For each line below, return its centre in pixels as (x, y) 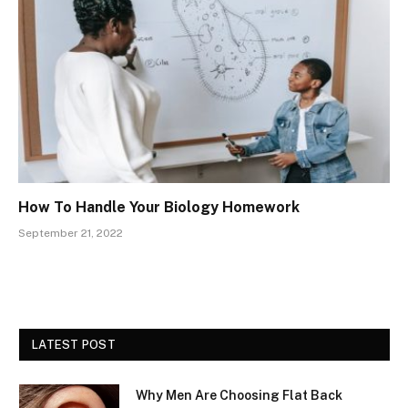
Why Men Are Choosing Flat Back (239, 395)
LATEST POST (74, 344)
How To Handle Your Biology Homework (159, 207)
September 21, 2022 (71, 233)
